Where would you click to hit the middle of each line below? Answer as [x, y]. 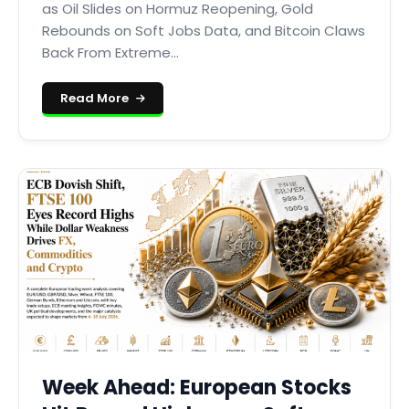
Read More [96, 98]
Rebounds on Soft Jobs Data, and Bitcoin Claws [204, 31]
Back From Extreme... [110, 52]
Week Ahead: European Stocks [197, 388]
